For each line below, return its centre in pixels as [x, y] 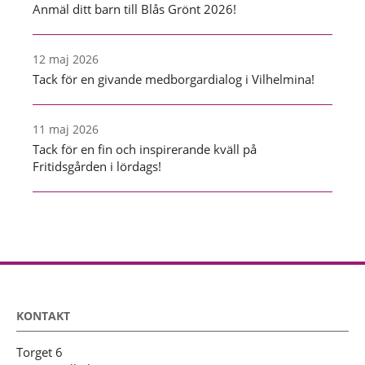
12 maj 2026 [66, 59]
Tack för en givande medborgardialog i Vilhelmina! [174, 79]
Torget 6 [40, 352]
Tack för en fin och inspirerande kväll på [145, 149]
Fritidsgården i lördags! [97, 166]
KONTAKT [43, 315]
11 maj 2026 [66, 129]
